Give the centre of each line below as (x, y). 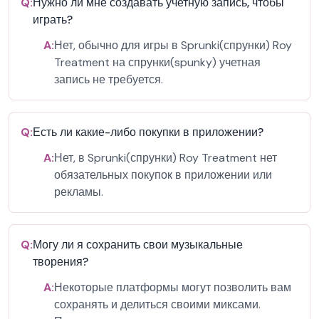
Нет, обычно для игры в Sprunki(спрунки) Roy (173, 45)
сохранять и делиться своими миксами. (157, 304)
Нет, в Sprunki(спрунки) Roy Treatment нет (166, 158)
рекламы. (79, 192)
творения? (61, 262)
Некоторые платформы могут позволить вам (173, 287)
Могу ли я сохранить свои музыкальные (138, 245)
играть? (53, 20)
